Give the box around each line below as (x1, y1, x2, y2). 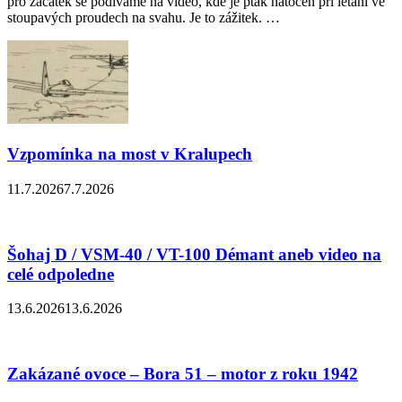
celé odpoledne (7, 264, 114, 284)
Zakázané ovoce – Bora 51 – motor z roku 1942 (7, 364, 358, 384)
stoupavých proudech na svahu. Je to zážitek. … (7, 10, 280, 26)
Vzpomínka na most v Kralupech (7, 144, 252, 164)
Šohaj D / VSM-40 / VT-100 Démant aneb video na (7, 244, 381, 264)
